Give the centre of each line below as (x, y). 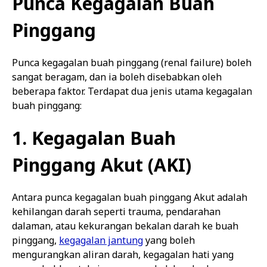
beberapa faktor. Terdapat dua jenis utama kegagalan (132, 91)
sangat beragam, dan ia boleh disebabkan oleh (117, 77)
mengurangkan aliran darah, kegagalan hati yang (123, 254)
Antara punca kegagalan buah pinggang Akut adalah (130, 197)
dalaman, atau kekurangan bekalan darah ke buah (125, 226)
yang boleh (169, 240)
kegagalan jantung (101, 240)
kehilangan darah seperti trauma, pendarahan (116, 212)
